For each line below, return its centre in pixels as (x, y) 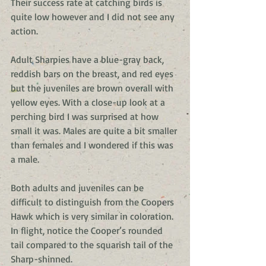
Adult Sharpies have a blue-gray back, (88, 59)
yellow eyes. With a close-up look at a (89, 102)
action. (26, 31)
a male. (26, 159)
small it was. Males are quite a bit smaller (95, 131)
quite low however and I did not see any (94, 17)
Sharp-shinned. (43, 259)
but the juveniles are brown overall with (93, 88)
